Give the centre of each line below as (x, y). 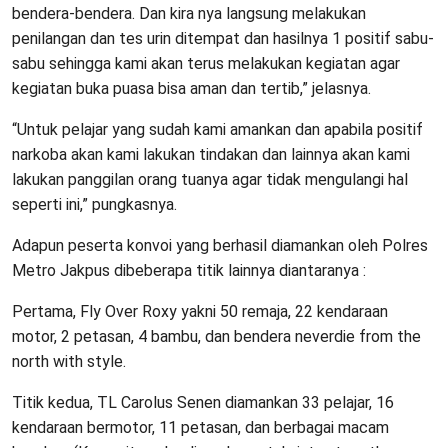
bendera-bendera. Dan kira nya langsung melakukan (189, 14)
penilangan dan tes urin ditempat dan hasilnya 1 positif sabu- (223, 39)
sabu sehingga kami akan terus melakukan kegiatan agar (206, 64)
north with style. (69, 362)
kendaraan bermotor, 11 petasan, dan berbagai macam (200, 428)
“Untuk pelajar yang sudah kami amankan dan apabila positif (217, 130)
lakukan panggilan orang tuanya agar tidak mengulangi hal (210, 180)
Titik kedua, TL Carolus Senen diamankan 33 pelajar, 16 (203, 403)
